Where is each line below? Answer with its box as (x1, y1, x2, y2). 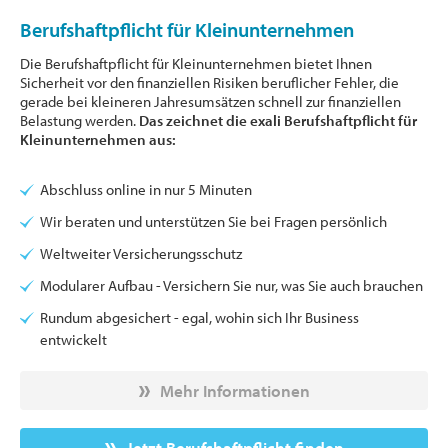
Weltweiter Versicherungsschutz (40, 244, 242, 264)
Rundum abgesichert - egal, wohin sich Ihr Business (40, 308, 359, 328)
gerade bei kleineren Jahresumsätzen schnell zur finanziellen (20, 92, 401, 112)
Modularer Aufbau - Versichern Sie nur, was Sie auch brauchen (40, 276, 423, 296)
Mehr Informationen (159, 380, 310, 402)
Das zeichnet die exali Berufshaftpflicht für (139, 111, 417, 131)
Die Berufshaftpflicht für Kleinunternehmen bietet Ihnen (20, 54, 372, 74)
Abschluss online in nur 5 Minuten (40, 180, 252, 200)
